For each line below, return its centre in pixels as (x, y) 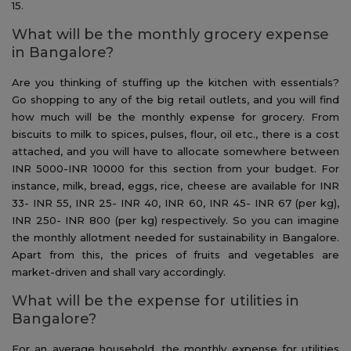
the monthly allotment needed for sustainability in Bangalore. (175, 237)
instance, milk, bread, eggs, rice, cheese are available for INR (175, 185)
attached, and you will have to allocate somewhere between (175, 151)
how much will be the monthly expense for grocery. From (175, 116)
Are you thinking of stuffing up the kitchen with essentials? (175, 82)
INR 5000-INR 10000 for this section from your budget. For (175, 168)
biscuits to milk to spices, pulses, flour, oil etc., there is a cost (175, 134)
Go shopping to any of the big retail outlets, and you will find (175, 99)
